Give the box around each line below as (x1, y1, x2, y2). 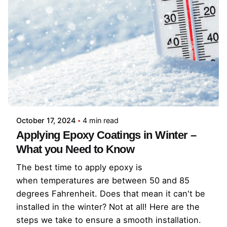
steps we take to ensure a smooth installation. (16, 214, 201, 225)
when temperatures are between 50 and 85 (16, 175, 190, 185)
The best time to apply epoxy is (16, 162, 142, 172)
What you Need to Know (16, 142, 135, 156)
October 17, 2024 (16, 116, 75, 125)
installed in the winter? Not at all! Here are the (16, 201, 200, 212)
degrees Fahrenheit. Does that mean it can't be (16, 188, 205, 199)
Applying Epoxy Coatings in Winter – (16, 128, 196, 141)
